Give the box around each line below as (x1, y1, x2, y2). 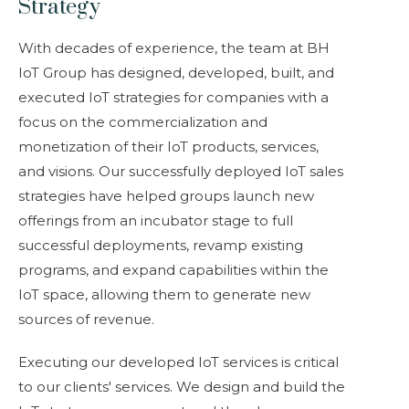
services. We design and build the (111, 378, 345, 395)
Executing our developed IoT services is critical (18, 353, 339, 371)
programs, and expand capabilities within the (18, 261, 329, 278)
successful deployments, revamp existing (18, 236, 303, 254)
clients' (64, 378, 111, 395)
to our (18, 378, 64, 395)
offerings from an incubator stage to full (18, 212, 293, 229)
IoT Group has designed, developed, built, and (18, 64, 334, 81)
